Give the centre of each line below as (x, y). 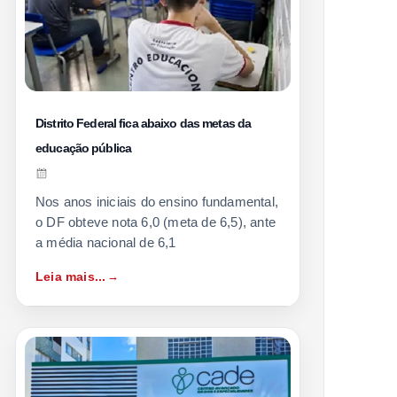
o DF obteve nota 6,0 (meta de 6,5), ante (156, 222)
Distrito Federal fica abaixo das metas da (144, 123)
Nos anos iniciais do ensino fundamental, (157, 201)
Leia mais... (71, 276)
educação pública (83, 148)
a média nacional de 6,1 (106, 242)
